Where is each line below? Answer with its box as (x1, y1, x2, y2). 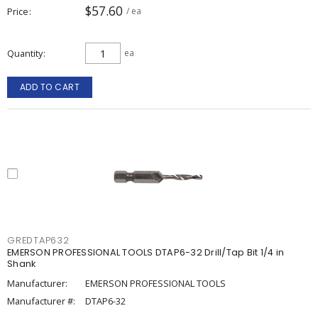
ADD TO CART (19, 81, 80, 93)
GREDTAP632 (7, 234, 70, 246)
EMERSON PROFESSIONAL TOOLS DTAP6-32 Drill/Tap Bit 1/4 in (7, 246, 284, 258)
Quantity (7, 47, 43, 60)
